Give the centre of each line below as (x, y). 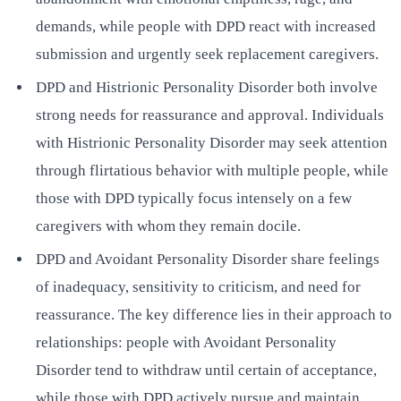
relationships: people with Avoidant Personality (186, 343)
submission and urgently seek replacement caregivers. (207, 54)
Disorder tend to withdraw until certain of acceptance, (206, 371)
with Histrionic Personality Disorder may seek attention (212, 142)
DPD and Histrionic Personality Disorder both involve (207, 87)
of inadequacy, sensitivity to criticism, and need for (198, 287)
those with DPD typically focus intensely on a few (194, 198)
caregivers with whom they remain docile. (168, 226)
